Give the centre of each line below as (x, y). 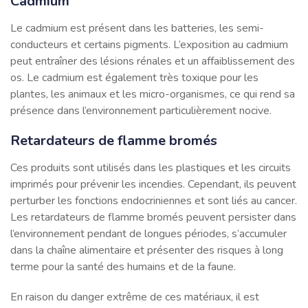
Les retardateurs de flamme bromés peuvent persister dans (153, 217)
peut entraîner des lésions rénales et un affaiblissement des (153, 61)
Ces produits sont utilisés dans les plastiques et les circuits (151, 167)
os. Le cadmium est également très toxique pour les (134, 77)
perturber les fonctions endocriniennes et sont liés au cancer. (154, 200)
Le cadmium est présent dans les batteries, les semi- (137, 28)
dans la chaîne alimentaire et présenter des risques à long (147, 250)
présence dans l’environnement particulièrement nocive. (141, 110)
